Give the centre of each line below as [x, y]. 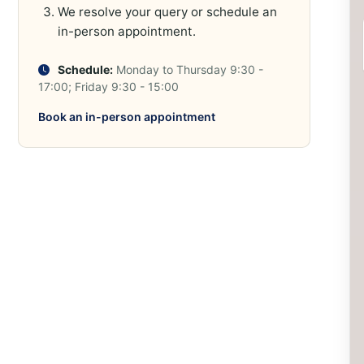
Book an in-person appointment [127, 117]
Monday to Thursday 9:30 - [188, 69]
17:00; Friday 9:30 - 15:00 [108, 87]
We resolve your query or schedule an [167, 12]
